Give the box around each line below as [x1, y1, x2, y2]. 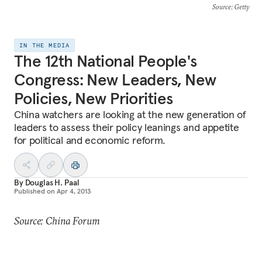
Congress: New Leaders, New [14, 70, 216, 90]
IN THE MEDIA [19, 42, 70, 49]
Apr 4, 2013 [57, 187, 91, 195]
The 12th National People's [14, 51, 197, 71]
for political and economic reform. [14, 133, 166, 147]
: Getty [230, 2, 249, 11]
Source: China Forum [14, 214, 99, 227]
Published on [14, 187, 55, 195]
